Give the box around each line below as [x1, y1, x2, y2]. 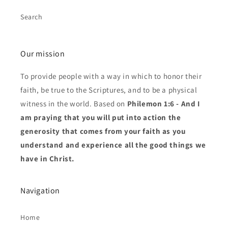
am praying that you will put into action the [20, 112, 181, 122]
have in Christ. [20, 154, 74, 163]
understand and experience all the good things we [20, 140, 206, 150]
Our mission [20, 48, 65, 59]
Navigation [20, 185, 60, 196]
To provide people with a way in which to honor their [20, 71, 202, 81]
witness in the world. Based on [20, 99, 127, 108]
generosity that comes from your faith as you [20, 126, 186, 136]
